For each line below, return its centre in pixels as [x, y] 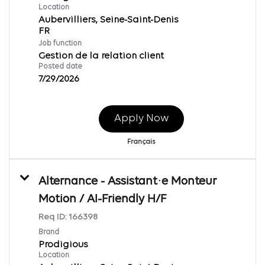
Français [141, 142]
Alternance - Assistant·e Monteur [127, 181]
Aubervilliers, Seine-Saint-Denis [109, 20]
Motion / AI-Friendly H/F [102, 199]
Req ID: [54, 217]
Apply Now [141, 118]
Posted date [60, 66]
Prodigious [63, 245]
